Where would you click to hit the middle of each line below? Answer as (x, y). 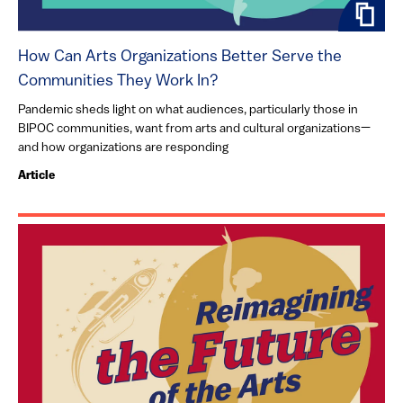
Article (36, 175)
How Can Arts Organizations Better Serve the (180, 57)
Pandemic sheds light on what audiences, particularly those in (188, 110)
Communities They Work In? (118, 81)
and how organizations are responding (123, 148)
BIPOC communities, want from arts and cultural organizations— (194, 129)
